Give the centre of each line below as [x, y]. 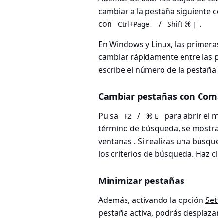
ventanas [115, 141]
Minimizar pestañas [141, 181]
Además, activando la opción [152, 200]
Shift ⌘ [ [182, 24]
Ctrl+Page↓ [135, 24]
